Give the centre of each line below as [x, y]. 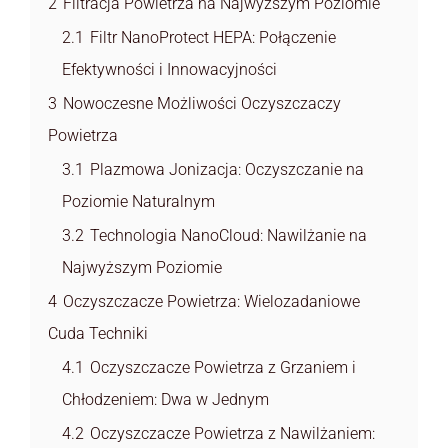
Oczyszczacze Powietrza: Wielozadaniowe [211, 301]
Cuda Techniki [98, 333]
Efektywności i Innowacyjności [169, 69]
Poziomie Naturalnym [138, 201]
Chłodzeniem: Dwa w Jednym [165, 399]
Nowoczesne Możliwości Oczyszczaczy [202, 103]
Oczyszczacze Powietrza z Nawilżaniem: [232, 433]
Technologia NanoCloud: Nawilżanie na [228, 235]
